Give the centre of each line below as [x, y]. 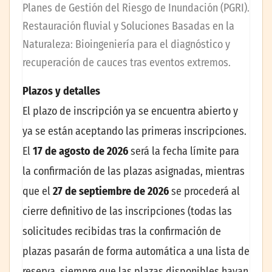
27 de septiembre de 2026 [111, 192]
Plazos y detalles [61, 91]
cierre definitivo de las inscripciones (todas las [127, 212]
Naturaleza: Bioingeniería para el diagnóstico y [126, 45]
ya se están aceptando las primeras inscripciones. [134, 131]
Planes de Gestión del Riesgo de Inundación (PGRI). [136, 8]
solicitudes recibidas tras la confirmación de [122, 232]
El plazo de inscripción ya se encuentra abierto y [130, 111]
